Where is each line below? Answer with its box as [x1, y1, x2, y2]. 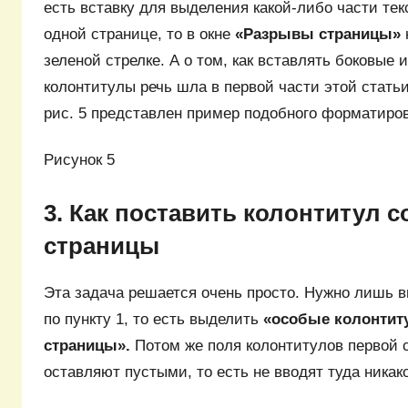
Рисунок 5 [44, 150, 115, 168]
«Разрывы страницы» [235, 25, 401, 44]
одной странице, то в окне [44, 25, 235, 44]
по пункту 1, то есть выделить [44, 311, 263, 328]
